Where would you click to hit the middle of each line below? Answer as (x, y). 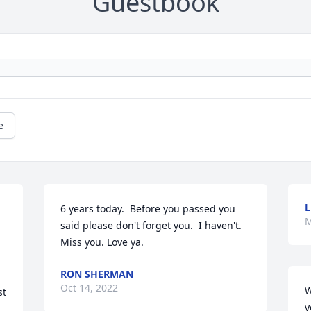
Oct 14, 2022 (90, 288)
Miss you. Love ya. (102, 242)
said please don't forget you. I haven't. (151, 226)
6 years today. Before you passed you (148, 209)
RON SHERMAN (97, 274)
